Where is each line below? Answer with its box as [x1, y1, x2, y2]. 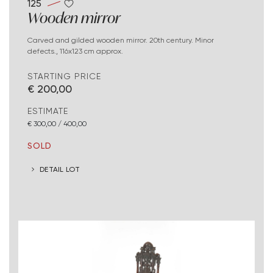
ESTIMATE [27, 106, 68, 116]
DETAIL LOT [40, 164, 80, 174]
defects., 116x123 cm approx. [27, 46, 123, 56]
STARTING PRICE [27, 71, 101, 82]
